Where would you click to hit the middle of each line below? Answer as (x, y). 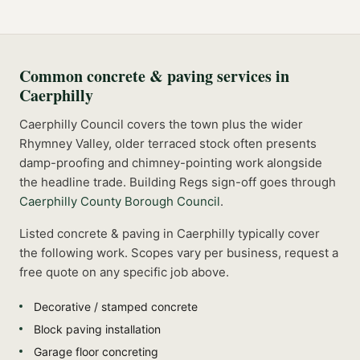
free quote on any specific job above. (124, 272)
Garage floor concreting (96, 351)
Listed (38, 233)
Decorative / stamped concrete (116, 306)
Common (53, 76)
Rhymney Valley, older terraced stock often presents (168, 143)
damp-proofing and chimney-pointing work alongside (171, 162)
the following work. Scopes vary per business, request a (179, 252)
